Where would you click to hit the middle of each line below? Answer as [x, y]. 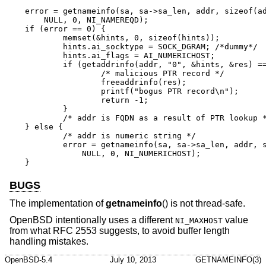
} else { [44, 127]
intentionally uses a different [114, 220]
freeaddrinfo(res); [63, 83]
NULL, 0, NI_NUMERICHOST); [44, 154]
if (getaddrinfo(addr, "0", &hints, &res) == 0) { [44, 65]
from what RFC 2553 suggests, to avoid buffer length [120, 230]
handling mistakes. [49, 241]
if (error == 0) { [65, 29]
